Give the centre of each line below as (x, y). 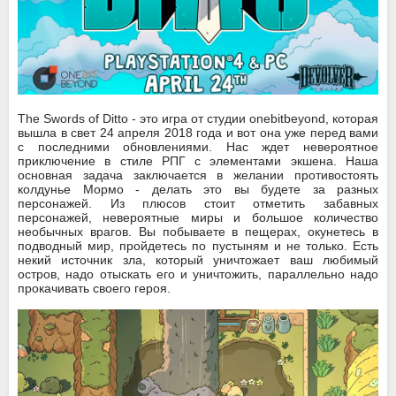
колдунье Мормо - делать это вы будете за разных (198, 190)
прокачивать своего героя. (94, 289)
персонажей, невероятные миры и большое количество (198, 218)
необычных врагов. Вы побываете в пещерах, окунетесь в (198, 232)
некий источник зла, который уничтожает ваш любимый (198, 260)
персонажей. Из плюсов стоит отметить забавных (198, 204)
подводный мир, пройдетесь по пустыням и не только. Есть (198, 246)
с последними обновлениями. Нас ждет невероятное (198, 147)
